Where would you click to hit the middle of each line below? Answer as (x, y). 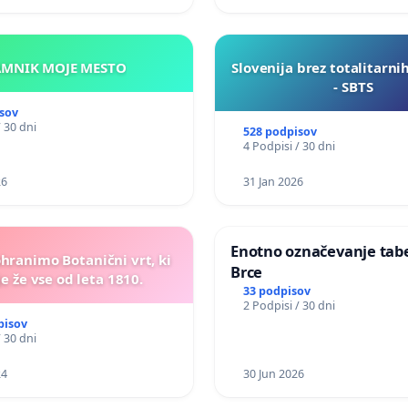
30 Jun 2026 (273, 373)
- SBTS (353, 86)
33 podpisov (276, 291)
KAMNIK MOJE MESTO (103, 67)
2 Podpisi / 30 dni (289, 305)
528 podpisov (280, 131)
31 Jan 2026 (273, 181)
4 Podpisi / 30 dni (289, 146)
